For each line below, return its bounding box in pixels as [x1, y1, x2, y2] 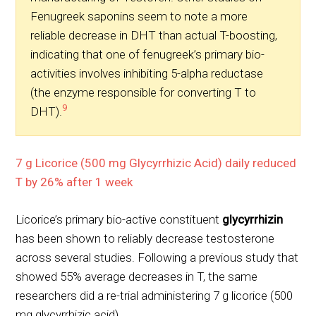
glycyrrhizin [222, 212, 284, 226]
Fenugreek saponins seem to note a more [30, 8, 248, 23]
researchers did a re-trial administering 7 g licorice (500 [16, 288, 293, 303]
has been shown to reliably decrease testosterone [16, 231, 275, 245]
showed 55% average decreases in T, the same [16, 269, 258, 284]
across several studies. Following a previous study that [16, 250, 299, 265]
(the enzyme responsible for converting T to [30, 85, 257, 99]
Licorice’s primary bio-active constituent [16, 212, 223, 226]
